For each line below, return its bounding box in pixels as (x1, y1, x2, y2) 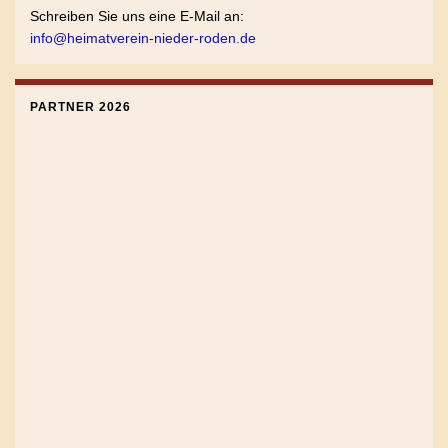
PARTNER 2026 (30, 99, 131, 114)
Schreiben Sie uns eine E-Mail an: (30, 7, 244, 24)
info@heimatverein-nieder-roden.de (30, 29, 256, 46)
